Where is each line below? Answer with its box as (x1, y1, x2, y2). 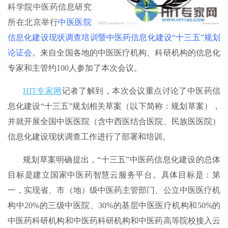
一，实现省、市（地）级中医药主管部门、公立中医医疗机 (8, 186, 220, 195)
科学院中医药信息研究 (8, 3, 92, 12)
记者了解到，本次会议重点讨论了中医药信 (62, 87, 221, 96)
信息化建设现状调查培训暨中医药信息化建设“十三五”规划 (8, 33, 220, 42)
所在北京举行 (8, 18, 59, 27)
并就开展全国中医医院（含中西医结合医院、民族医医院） (8, 117, 220, 126)
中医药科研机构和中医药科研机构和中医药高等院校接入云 (8, 216, 220, 225)
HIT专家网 (23, 87, 62, 96)
